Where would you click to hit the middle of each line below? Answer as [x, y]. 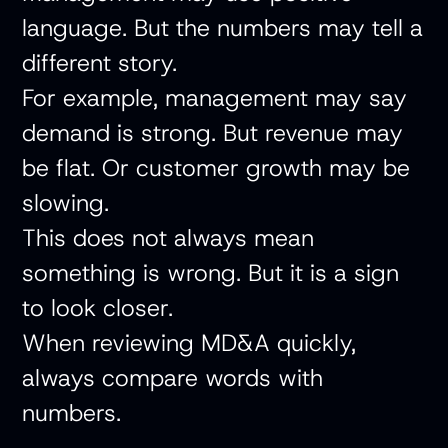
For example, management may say [215, 98]
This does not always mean [168, 238]
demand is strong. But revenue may [213, 133]
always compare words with [173, 378]
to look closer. [98, 308]
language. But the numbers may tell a [223, 28]
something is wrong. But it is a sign [211, 273]
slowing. [66, 203]
